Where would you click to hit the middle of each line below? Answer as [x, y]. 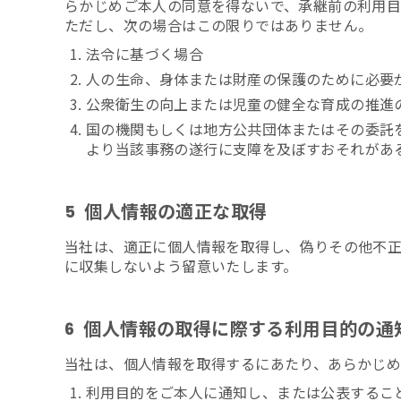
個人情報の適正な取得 [176, 210]
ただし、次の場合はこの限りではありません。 [219, 25]
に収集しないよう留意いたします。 [181, 266]
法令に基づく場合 [145, 54]
